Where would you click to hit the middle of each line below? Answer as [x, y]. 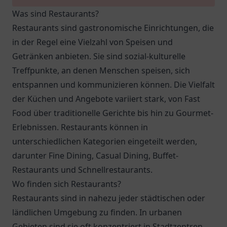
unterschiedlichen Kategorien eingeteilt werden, [105, 141]
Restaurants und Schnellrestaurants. [82, 170]
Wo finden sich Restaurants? [67, 184]
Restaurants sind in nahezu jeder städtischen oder [109, 198]
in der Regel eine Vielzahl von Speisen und [92, 42]
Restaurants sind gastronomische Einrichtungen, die [113, 28]
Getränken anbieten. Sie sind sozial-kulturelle [99, 56]
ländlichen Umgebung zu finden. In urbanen [97, 212]
